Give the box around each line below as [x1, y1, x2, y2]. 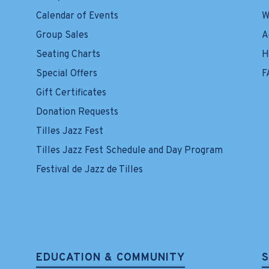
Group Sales [36, 29, 88, 42]
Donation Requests [36, 106, 118, 119]
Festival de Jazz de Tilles [36, 164, 143, 177]
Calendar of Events [36, 10, 118, 23]
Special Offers [36, 68, 97, 80]
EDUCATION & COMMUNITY [36, 251, 185, 265]
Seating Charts [36, 49, 100, 61]
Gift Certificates [36, 87, 106, 100]
